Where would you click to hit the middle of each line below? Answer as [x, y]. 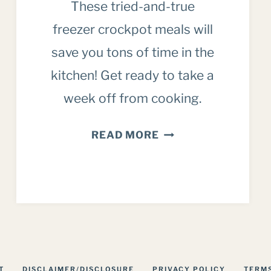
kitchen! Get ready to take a [133, 76]
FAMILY [179, 207]
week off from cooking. [133, 99]
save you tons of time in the [132, 53]
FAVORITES [189, 225]
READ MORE [125, 135]
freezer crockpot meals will [132, 30]
